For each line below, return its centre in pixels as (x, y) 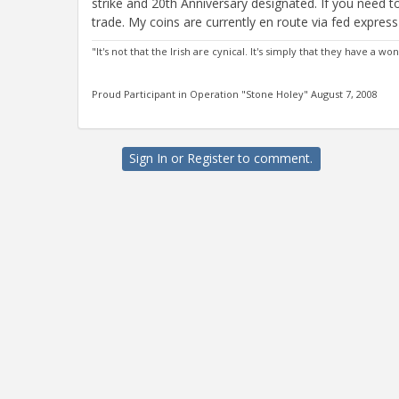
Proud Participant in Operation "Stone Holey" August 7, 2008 (235, 94)
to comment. (274, 158)
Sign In (149, 158)
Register (211, 158)
